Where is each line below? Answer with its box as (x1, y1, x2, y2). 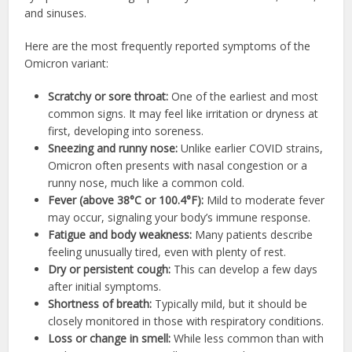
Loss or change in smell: (48, 330, 171, 346)
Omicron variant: (24, 55, 109, 71)
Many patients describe (192, 226, 313, 242)
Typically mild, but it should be (152, 295, 308, 311)
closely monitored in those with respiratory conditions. (48, 313, 324, 328)
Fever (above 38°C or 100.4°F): (48, 192, 204, 207)
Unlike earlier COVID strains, (178, 140, 324, 156)
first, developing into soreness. (48, 123, 204, 138)
